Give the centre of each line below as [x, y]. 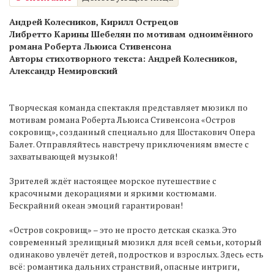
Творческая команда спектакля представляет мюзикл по [128, 108]
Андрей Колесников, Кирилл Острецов [94, 22]
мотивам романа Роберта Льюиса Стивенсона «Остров [122, 120]
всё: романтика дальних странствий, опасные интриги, [124, 267]
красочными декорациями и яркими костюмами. [113, 193]
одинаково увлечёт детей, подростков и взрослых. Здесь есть [136, 254]
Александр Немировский [63, 71]
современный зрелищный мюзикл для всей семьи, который [135, 242]
